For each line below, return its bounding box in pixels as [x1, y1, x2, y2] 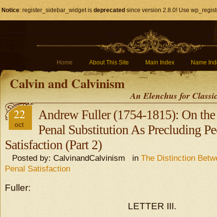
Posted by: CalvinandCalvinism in [5, 153, 141, 163]
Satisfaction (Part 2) [5, 138, 102, 152]
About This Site [89, 59, 129, 66]
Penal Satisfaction [5, 164, 70, 173]
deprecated [93, 7, 125, 14]
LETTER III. [127, 201, 176, 211]
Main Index [145, 59, 174, 66]
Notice [1, 7, 19, 14]
